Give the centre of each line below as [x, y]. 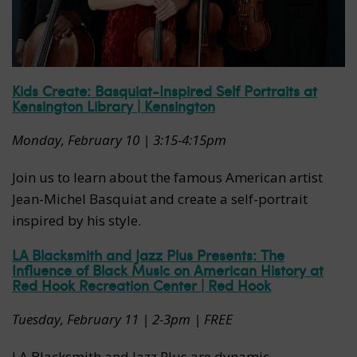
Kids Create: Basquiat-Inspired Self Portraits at [165, 91]
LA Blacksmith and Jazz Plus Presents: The [148, 255]
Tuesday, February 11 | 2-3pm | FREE [122, 320]
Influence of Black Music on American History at [168, 270]
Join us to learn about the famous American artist [167, 178]
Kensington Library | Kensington [114, 106]
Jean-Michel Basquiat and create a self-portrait [160, 199]
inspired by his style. [76, 221]
